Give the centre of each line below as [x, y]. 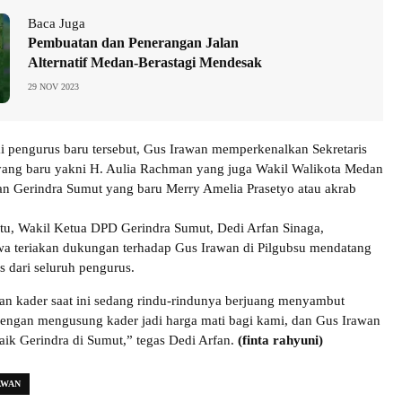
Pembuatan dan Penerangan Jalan [133, 43]
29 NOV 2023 [53, 87]
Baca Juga [57, 24]
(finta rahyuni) [280, 341]
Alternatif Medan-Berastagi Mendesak [145, 63]
